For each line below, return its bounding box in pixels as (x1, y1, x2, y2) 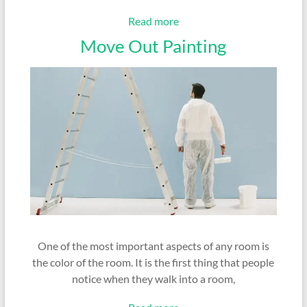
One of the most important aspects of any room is (37, 238, 269, 252)
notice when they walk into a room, (71, 271, 235, 285)
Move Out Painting (80, 34, 227, 57)
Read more (127, 14, 179, 27)
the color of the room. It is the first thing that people (32, 255, 275, 269)
